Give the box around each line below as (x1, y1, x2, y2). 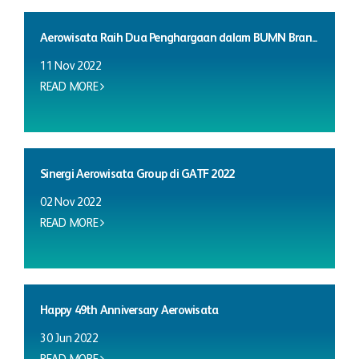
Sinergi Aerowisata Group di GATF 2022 (40, 168, 235, 180)
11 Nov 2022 (40, 60, 102, 72)
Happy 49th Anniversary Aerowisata (40, 305, 219, 317)
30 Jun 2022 (40, 333, 99, 345)
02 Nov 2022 (40, 196, 102, 208)
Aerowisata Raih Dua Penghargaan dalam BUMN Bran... (40, 32, 317, 44)
